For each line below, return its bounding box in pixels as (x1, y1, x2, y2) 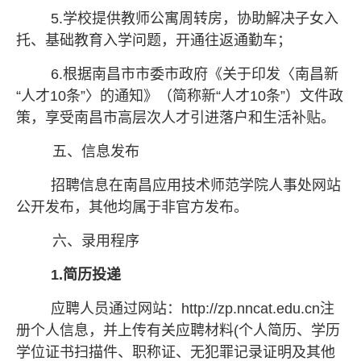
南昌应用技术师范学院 (122, 177, 268, 193)
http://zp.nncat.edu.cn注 (180, 301, 334, 317)
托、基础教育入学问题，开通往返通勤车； (16, 32, 292, 48)
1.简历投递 (50, 267, 121, 283)
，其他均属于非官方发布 (74, 199, 234, 215)
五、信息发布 (52, 143, 139, 160)
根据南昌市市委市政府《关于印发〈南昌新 (62, 66, 338, 82)
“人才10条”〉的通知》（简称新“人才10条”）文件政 (16, 88, 343, 104)
